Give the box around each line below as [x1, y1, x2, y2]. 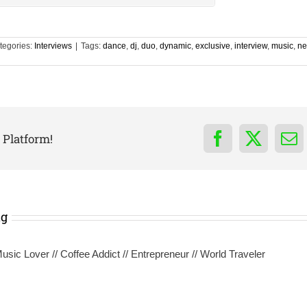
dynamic [160, 41, 191, 51]
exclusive [195, 41, 230, 51]
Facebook [217, 137, 282, 154]
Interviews [34, 41, 72, 51]
